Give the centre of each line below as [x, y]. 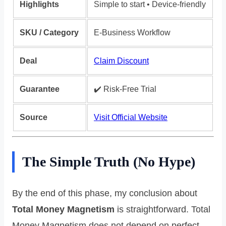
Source [34, 117]
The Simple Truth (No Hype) [109, 161]
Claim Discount [121, 61]
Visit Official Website [131, 117]
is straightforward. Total [162, 209]
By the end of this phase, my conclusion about [105, 193]
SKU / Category [49, 32]
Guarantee [40, 89]
